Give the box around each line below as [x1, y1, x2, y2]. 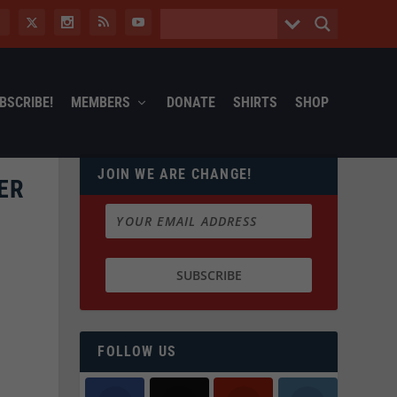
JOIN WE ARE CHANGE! [97, 165, 253, 183]
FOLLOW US [97, 343, 177, 361]
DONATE [166, 93, 215, 111]
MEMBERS [70, 93, 130, 111]
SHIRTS [232, 93, 277, 111]
